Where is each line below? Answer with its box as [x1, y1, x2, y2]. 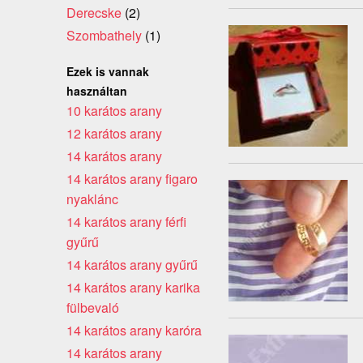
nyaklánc [66, 189, 118, 208]
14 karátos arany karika [66, 277, 200, 297]
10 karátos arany [66, 100, 162, 120]
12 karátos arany [66, 123, 162, 143]
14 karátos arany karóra [66, 320, 202, 340]
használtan [66, 82, 127, 99]
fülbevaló [66, 297, 119, 317]
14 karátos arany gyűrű [66, 254, 198, 274]
